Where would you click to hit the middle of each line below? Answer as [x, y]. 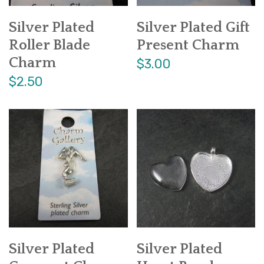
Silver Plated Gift [193, 27]
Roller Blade [49, 45]
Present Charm [188, 45]
